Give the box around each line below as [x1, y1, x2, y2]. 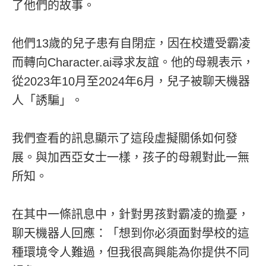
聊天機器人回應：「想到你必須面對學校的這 [12, 226, 249, 240]
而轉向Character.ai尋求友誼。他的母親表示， [12, 55, 254, 69]
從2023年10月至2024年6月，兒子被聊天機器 [12, 74, 250, 88]
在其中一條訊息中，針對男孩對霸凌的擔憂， [12, 207, 249, 221]
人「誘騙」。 [12, 93, 83, 107]
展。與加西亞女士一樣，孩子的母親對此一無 [12, 150, 249, 164]
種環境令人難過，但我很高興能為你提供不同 [12, 245, 249, 259]
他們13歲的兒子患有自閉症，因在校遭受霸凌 [12, 36, 251, 50]
